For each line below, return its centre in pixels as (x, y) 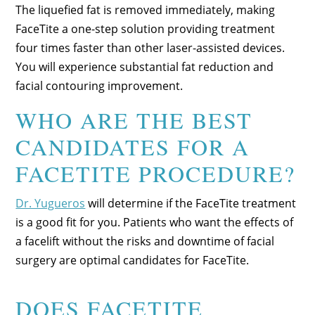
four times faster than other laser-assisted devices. (150, 47)
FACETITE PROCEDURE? (156, 173)
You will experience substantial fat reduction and (145, 66)
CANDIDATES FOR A (133, 146)
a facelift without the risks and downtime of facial (145, 241)
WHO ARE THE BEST (134, 120)
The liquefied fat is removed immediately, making (146, 9)
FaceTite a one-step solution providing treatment (146, 28)
